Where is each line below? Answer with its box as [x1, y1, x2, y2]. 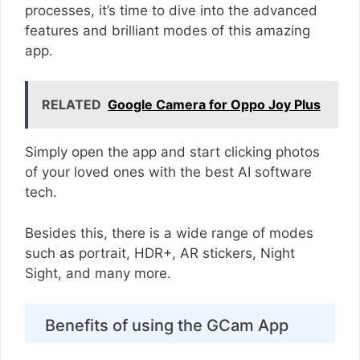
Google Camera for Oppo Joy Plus [108, 96, 321, 113]
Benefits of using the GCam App [45, 316, 288, 336]
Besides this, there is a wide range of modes [25, 224, 313, 241]
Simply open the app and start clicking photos [25, 144, 320, 161]
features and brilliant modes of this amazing [25, 22, 310, 39]
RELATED [42, 96, 101, 113]
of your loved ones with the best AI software [25, 164, 312, 181]
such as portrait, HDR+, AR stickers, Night [25, 244, 295, 261]
